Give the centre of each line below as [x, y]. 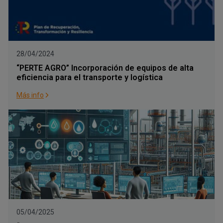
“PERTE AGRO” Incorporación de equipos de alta [105, 68]
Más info [30, 95]
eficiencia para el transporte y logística [90, 77]
